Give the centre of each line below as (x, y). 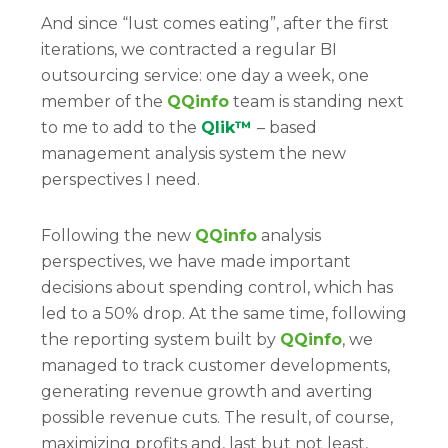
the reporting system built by (160, 339)
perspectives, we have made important (196, 261)
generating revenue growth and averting (207, 391)
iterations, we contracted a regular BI (189, 49)
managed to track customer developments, (215, 365)
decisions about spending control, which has (217, 287)
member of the (104, 101)
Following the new (118, 235)
